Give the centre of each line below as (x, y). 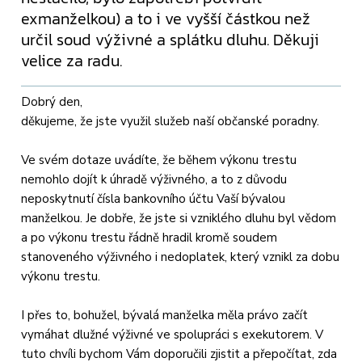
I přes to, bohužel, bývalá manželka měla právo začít (165, 316)
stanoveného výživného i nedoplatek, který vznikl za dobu (181, 257)
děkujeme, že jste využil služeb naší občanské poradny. (170, 122)
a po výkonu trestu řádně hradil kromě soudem (149, 238)
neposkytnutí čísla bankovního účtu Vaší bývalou (154, 199)
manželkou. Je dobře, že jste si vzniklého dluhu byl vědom (179, 219)
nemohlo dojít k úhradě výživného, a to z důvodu (154, 180)
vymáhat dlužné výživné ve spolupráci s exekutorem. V (173, 335)
